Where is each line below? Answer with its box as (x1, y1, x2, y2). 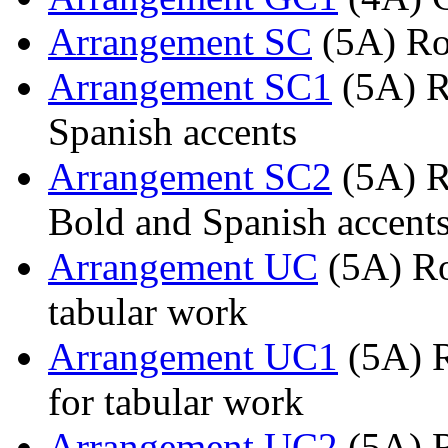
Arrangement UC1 (48, 335, 338, 379)
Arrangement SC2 (48, 155, 332, 199)
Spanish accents (48, 110, 297, 154)
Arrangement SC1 (48, 65, 332, 109)
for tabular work (48, 380, 304, 424)
